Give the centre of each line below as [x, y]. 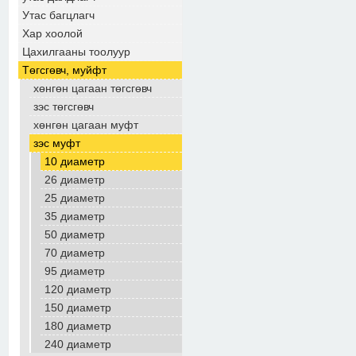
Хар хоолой [52, 33]
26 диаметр [75, 180]
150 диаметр [78, 308]
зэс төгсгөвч [64, 106]
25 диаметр [75, 198]
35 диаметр [75, 216]
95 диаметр [75, 271]
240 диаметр [78, 344]
